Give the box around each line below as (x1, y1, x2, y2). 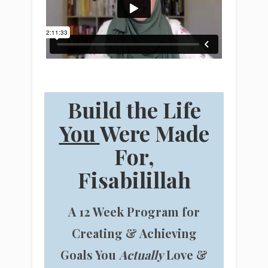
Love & (163, 246, 208, 263)
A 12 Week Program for (68, 203, 200, 220)
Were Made (99, 118, 209, 147)
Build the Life (67, 95, 201, 124)
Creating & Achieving (71, 224, 197, 241)
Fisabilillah (77, 165, 191, 194)
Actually (119, 246, 163, 263)
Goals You (60, 246, 119, 263)
